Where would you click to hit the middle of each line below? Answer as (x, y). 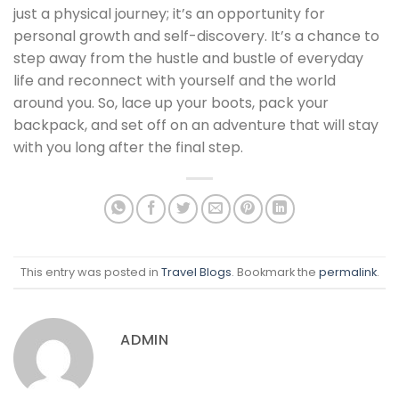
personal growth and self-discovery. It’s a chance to (196, 37)
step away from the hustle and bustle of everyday (188, 59)
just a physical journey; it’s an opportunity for (169, 14)
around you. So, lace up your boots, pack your (171, 103)
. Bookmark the (275, 272)
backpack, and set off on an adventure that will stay (196, 126)
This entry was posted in (90, 272)
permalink (347, 272)
